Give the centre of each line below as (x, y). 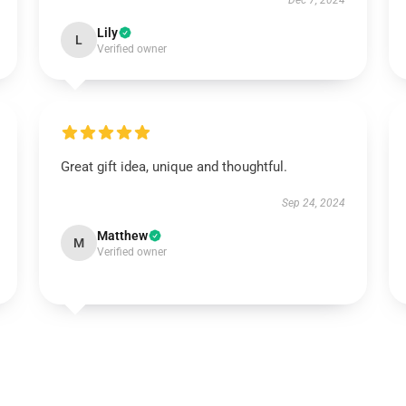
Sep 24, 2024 (314, 203)
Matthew (122, 236)
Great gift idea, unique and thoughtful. (174, 167)
